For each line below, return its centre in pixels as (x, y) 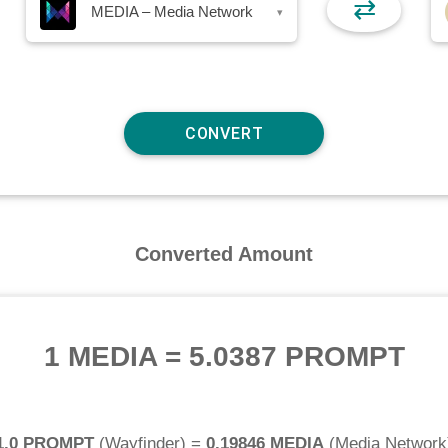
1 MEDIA (100, 357)
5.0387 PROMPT (296, 357)
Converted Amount (224, 253)
